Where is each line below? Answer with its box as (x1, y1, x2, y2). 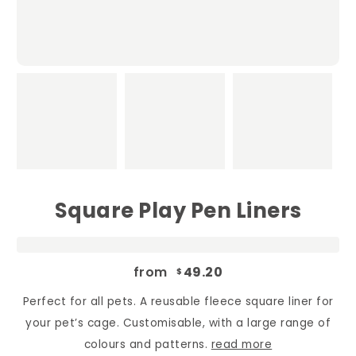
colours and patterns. (83, 336, 211, 352)
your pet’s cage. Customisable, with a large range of (25, 315, 331, 331)
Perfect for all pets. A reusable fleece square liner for (22, 293, 334, 309)
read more (211, 336, 273, 352)
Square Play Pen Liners (54, 196, 302, 226)
